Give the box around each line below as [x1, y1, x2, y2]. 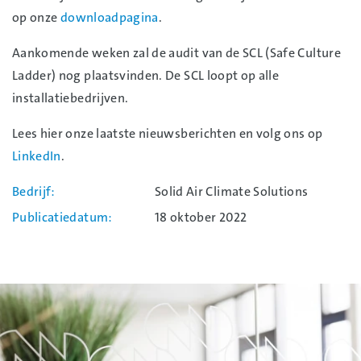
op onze [12, 9, 60, 27]
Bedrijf [12, 183, 52, 201]
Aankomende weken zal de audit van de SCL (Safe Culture [12, 44, 341, 62]
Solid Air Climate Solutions [155, 183, 309, 201]
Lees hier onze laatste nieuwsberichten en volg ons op [12, 125, 323, 143]
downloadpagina [60, 9, 159, 27]
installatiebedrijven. [12, 89, 129, 107]
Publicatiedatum [12, 209, 109, 226]
